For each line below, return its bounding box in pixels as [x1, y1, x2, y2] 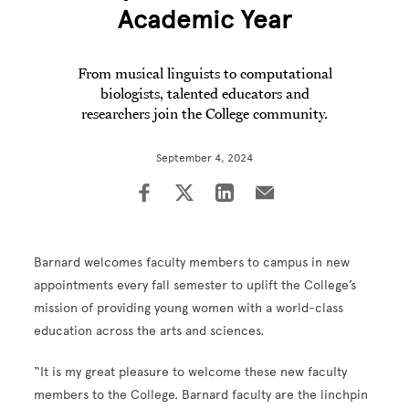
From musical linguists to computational [77, 64, 332, 82]
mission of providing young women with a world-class [34, 300, 344, 316]
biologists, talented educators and [100, 84, 309, 102]
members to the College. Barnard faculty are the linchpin [34, 387, 369, 403]
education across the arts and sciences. [34, 323, 268, 339]
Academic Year [117, 4, 292, 35]
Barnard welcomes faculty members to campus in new [34, 255, 351, 270]
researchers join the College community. [81, 104, 328, 122]
